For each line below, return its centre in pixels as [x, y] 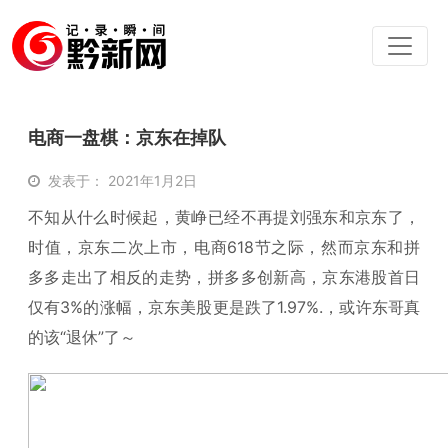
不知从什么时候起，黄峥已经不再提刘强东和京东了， [224, 217]
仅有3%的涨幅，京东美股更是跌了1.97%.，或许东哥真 [224, 307]
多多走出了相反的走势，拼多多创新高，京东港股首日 [224, 277]
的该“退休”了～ [82, 337]
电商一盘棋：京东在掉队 [127, 137]
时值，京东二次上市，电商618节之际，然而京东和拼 [224, 247]
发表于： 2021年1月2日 [122, 180]
